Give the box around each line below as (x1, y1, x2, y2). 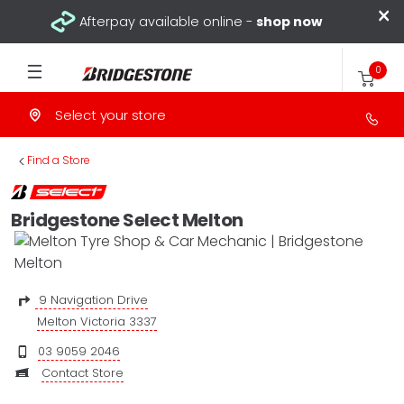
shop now (256, 12, 322, 31)
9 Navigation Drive (35, 291, 148, 308)
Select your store (55, 106, 166, 124)
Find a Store (27, 152, 90, 168)
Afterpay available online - (79, 12, 256, 31)
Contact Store (41, 364, 124, 381)
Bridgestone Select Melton (11, 207, 243, 233)
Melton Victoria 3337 (37, 313, 157, 330)
